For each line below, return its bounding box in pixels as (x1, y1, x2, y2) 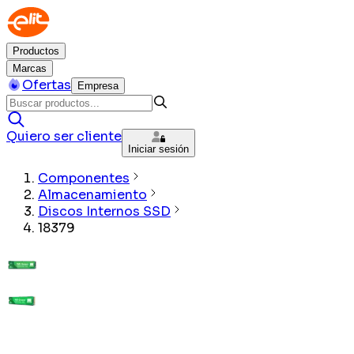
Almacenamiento (38, 186, 147, 203)
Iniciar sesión (128, 143, 189, 155)
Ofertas (22, 77, 71, 93)
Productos (13, 45, 59, 57)
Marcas (13, 62, 47, 74)
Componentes (38, 170, 130, 186)
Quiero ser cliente (6, 128, 122, 145)
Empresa (77, 80, 119, 92)
